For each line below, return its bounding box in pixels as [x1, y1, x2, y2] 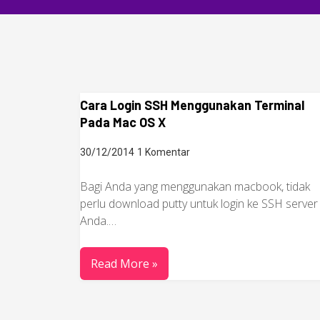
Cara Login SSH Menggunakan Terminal [80, 97, 304, 113]
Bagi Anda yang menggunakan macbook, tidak [80, 179, 310, 194]
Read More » [91, 256, 158, 271]
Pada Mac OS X [80, 114, 166, 130]
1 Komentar [137, 146, 190, 158]
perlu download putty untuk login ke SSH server [80, 196, 318, 211]
